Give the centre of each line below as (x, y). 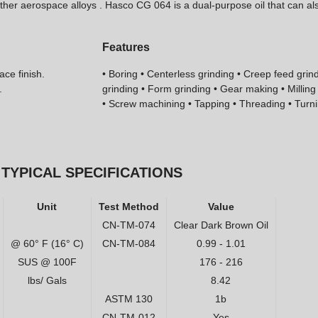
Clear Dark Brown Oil (221, 225)
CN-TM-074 (128, 225)
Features (126, 47)
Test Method (128, 206)
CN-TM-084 (128, 243)
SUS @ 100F (47, 262)
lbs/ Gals (47, 280)
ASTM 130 (128, 298)
